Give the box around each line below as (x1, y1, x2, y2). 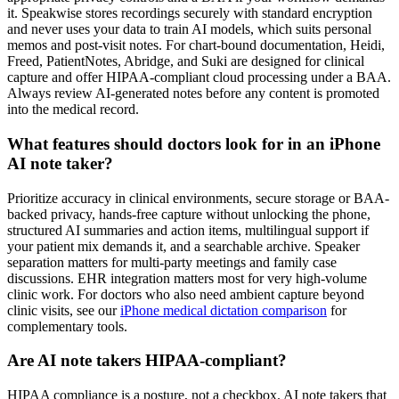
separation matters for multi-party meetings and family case (7, 254, 337, 270)
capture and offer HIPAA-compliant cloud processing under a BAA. (7, 69, 391, 85)
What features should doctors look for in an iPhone (7, 134, 380, 153)
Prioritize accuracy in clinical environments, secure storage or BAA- (7, 190, 389, 206)
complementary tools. (7, 318, 127, 334)
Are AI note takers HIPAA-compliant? (7, 351, 287, 370)
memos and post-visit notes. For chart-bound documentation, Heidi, (7, 37, 385, 53)
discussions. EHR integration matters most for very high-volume (7, 270, 367, 286)
